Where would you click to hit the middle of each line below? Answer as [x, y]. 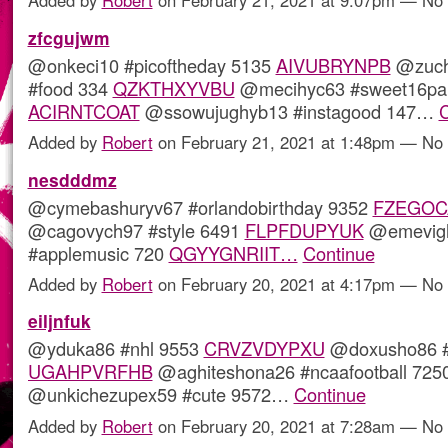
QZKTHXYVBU [173, 87]
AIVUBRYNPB [333, 64]
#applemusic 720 [98, 252]
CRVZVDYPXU [264, 348]
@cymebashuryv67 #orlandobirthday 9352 [200, 206]
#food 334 [70, 87]
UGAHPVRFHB [90, 371]
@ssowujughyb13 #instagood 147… [289, 110]
